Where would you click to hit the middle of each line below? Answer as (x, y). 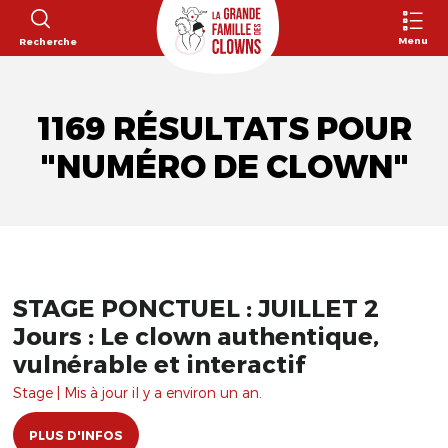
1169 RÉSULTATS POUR (224, 128)
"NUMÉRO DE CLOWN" (224, 166)
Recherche (47, 40)
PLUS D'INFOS (76, 435)
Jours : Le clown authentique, (196, 335)
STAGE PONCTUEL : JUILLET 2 (196, 307)
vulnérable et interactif (159, 363)
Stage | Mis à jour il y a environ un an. (137, 392)
